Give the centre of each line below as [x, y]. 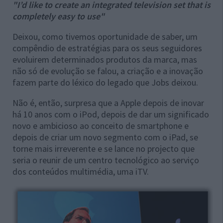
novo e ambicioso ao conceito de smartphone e [101, 126]
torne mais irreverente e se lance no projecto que [104, 149]
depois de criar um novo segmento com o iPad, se [105, 137]
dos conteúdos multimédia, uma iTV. [81, 171]
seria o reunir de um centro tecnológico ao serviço [106, 160]
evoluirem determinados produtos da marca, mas [105, 59]
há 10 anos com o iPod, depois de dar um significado [111, 114]
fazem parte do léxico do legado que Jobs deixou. [105, 82]
